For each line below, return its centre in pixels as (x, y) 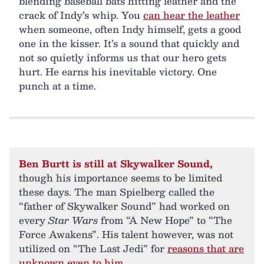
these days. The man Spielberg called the (117, 192)
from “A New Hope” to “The (165, 220)
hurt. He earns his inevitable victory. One (118, 71)
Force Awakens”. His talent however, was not (126, 234)
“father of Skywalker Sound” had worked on (124, 206)
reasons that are (206, 248)
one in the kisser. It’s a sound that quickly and (129, 43)
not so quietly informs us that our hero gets (123, 57)
